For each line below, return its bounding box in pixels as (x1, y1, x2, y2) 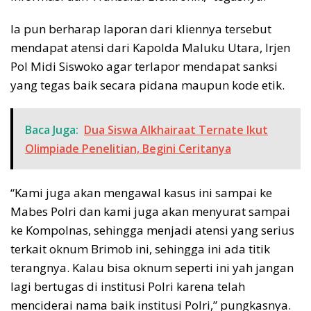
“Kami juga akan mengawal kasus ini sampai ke (10, 185, 272, 201)
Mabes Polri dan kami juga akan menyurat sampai (10, 203, 290, 220)
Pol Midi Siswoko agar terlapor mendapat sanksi (10, 58, 278, 75)
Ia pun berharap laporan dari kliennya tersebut (10, 21, 271, 37)
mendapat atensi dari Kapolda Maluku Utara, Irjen (10, 40, 290, 56)
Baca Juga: (25, 122, 78, 138)
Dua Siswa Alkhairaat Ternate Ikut (84, 122, 268, 138)
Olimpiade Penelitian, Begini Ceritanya (25, 141, 231, 157)
